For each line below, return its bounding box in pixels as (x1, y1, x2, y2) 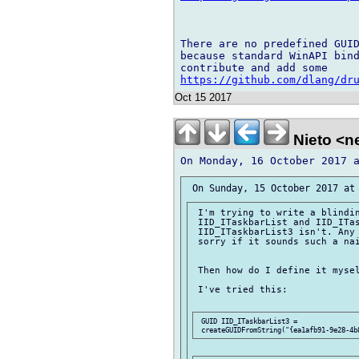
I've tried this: (192, 284, 288, 295)
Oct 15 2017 (175, 91, 232, 104)
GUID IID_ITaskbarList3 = (197, 316, 301, 325)
